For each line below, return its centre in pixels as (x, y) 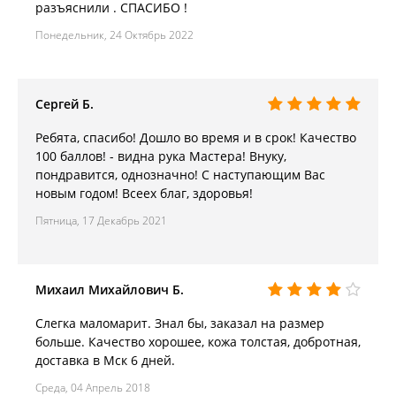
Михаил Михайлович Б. (110, 289)
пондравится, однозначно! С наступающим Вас (180, 174)
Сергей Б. (65, 103)
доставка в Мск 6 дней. (105, 360)
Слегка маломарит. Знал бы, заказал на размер (180, 323)
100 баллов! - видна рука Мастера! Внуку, (161, 156)
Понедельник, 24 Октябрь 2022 (114, 34)
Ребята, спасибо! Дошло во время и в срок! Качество (196, 137)
